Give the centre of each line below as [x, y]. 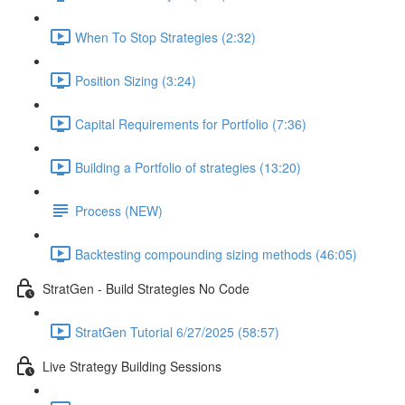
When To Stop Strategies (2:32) [165, 37]
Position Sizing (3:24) [136, 80]
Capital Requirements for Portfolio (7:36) [191, 123]
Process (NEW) [119, 210]
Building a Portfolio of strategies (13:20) [188, 167]
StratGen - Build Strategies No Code [146, 288]
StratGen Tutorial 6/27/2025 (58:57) [177, 331]
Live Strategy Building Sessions [132, 366]
